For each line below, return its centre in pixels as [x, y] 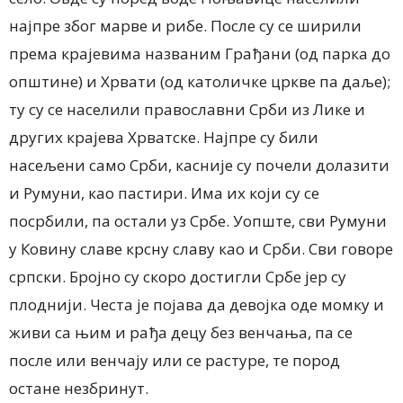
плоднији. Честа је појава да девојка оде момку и [197, 304]
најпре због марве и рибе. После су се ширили [185, 25]
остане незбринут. [79, 388]
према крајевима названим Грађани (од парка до [200, 53]
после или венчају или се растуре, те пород [175, 360]
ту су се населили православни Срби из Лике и [187, 109]
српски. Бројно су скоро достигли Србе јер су [178, 276]
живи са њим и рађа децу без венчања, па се [181, 332]
